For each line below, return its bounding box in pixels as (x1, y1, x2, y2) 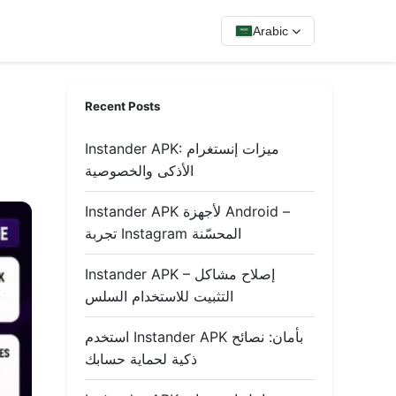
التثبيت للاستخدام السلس (85, 287, 233, 305)
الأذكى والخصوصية (85, 162, 194, 179)
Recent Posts (85, 99, 160, 113)
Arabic (253, 24, 288, 38)
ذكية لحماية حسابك (85, 350, 197, 368)
